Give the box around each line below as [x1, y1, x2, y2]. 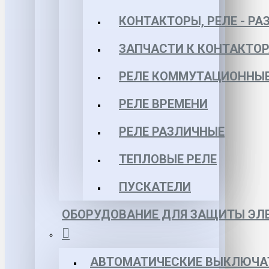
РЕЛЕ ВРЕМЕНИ [119, 97, 208, 111]
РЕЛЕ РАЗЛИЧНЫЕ [119, 124, 225, 139]
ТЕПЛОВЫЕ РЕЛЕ [119, 152, 217, 166]
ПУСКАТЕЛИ [119, 180, 191, 194]
